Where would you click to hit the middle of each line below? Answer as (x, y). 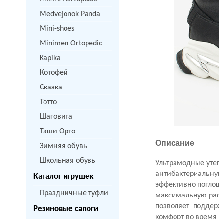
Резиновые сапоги (66, 209)
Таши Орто (57, 131)
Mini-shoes (57, 29)
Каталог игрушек (63, 177)
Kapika (50, 58)
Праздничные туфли (74, 193)
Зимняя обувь (63, 146)
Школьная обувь (67, 161)
